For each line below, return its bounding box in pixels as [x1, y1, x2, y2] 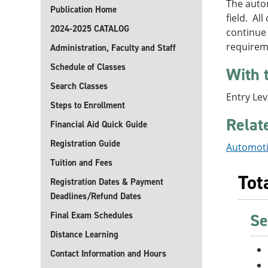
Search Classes [50, 80, 108, 92]
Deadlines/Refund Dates [50, 190, 141, 202]
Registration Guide [50, 138, 120, 150]
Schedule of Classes [50, 61, 126, 73]
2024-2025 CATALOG [50, 23, 129, 35]
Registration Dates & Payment [50, 176, 163, 188]
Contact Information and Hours [50, 248, 166, 260]
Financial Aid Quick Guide [50, 118, 147, 130]
